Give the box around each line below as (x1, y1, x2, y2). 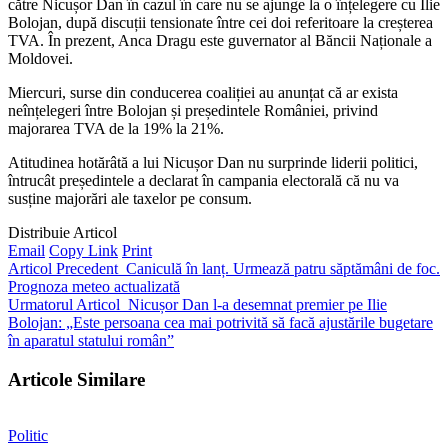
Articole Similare (8, 368, 145, 390)
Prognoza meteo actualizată (8, 277, 180, 295)
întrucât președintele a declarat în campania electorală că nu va (8, 171, 399, 189)
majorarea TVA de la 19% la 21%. (8, 119, 224, 137)
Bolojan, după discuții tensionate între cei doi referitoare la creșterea (8, 13, 433, 31)
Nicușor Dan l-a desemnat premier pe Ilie (128, 295, 387, 313)
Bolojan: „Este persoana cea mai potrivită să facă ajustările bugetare (8, 313, 433, 331)
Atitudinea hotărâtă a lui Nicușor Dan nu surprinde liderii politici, (8, 153, 418, 171)
